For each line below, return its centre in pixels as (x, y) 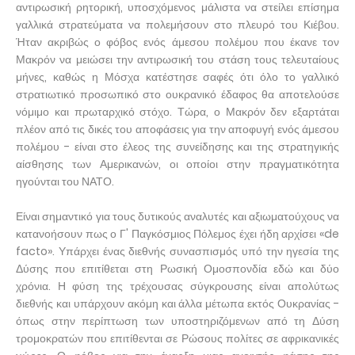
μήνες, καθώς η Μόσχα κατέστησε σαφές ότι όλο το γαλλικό (177, 76)
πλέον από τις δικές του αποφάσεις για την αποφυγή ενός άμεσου (177, 129)
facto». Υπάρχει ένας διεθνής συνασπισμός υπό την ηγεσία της (177, 251)
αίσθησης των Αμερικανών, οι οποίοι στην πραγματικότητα (177, 164)
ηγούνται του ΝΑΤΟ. (65, 181)
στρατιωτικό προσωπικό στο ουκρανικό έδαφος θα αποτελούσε (177, 94)
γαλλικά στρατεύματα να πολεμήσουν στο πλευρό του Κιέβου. (177, 24)
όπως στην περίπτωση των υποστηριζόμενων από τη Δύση (177, 321)
